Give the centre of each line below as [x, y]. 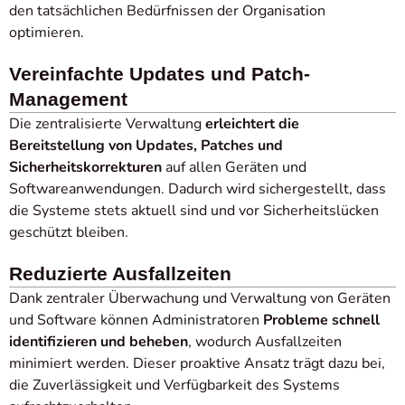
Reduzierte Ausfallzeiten [120, 273]
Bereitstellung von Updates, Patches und [146, 146]
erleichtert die [252, 124]
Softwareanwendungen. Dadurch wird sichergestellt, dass [198, 189]
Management [68, 99]
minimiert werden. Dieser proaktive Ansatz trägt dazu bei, [197, 363]
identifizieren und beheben [99, 342]
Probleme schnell [321, 320]
